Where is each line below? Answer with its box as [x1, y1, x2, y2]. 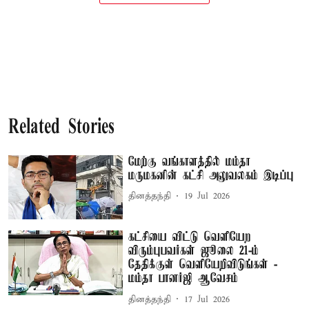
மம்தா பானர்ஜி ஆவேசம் [128, 272, 239, 286]
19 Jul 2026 [184, 190, 230, 202]
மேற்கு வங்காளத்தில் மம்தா [128, 154, 251, 169]
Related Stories [8, 117, 114, 139]
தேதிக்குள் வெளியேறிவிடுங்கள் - [128, 258, 278, 272]
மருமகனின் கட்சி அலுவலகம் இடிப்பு [128, 168, 295, 183]
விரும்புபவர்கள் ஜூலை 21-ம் [128, 244, 259, 259]
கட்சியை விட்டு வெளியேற [128, 230, 252, 245]
